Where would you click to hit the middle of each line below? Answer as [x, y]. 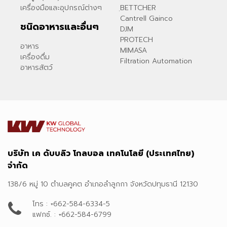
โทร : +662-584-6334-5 [71, 204]
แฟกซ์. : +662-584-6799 [72, 214]
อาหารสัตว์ [36, 67]
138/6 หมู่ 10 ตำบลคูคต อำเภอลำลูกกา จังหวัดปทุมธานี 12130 [103, 184]
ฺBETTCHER [138, 8]
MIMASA [133, 50]
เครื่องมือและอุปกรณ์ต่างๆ [61, 8]
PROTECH [136, 40]
